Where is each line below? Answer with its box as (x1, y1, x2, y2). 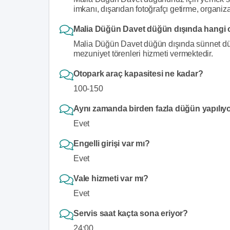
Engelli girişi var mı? (73, 139, 150, 148)
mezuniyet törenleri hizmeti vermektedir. (73, 49, 213, 58)
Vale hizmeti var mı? (73, 174, 148, 183)
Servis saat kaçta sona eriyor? (73, 209, 188, 218)
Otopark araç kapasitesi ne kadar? (73, 69, 203, 78)
